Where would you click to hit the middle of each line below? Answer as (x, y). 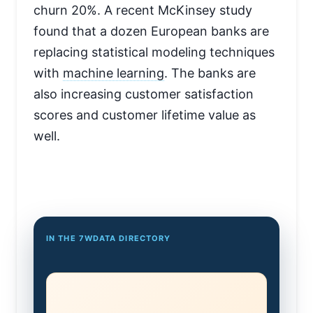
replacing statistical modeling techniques (154, 52)
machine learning (114, 73)
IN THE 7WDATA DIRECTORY (109, 239)
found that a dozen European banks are (151, 31)
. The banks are (210, 73)
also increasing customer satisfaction (144, 94)
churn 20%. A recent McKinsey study (143, 10)
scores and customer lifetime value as (145, 115)
